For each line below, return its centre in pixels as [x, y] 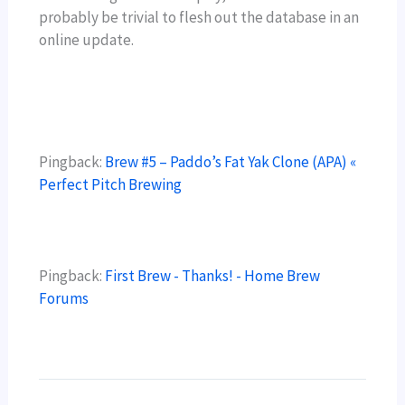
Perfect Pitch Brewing [111, 184]
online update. [87, 40]
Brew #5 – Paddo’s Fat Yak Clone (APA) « [231, 161]
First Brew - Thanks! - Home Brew [213, 276]
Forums [64, 299]
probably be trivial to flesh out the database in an [199, 18]
